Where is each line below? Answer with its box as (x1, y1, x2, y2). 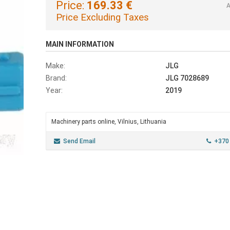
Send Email (63, 138, 95, 145)
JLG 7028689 (165, 74, 209, 82)
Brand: (46, 74, 67, 82)
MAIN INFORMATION (46, 40, 114, 48)
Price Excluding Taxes (56, 12, 149, 23)
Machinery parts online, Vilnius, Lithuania (51, 118, 166, 125)
